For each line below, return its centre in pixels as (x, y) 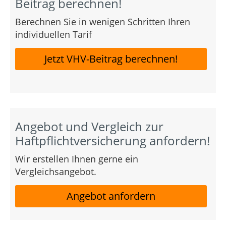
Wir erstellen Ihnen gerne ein (77, 159)
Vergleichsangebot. (56, 171)
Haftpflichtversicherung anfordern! (112, 140)
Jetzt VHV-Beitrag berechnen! (111, 59)
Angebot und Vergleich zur (89, 126)
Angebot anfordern (111, 196)
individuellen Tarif (53, 34)
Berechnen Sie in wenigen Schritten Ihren (103, 21)
